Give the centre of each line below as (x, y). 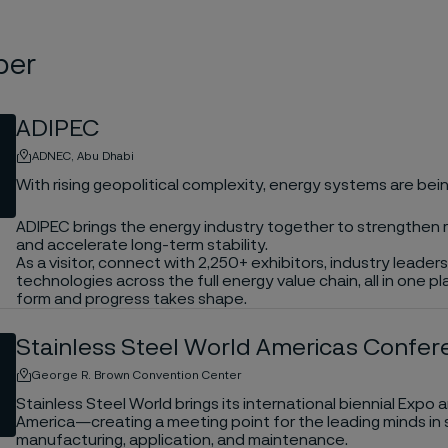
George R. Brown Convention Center (136, 374)
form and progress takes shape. (131, 298)
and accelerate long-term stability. (141, 244)
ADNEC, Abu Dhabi (82, 155)
